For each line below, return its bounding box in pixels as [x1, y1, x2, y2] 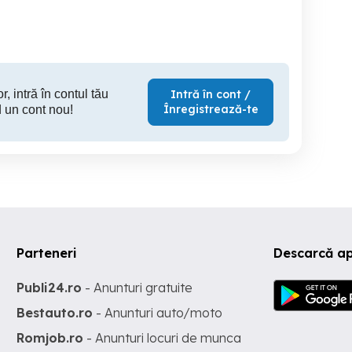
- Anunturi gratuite [82, 279, 193, 295]
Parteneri [16, 244, 78, 261]
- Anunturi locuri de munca [83, 329, 242, 346]
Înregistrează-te [163, 101, 258, 116]
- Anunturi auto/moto [93, 304, 223, 321]
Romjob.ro [16, 329, 84, 346]
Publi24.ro [16, 279, 82, 295]
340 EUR [181, 15, 227, 28]
